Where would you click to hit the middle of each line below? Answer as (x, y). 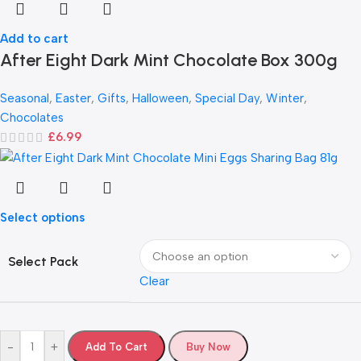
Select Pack (43, 262)
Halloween (160, 98)
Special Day (227, 98)
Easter (73, 98)
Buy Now (208, 347)
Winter (285, 98)
